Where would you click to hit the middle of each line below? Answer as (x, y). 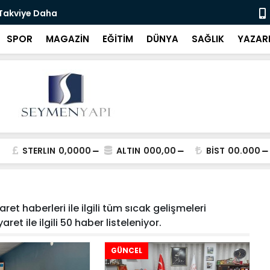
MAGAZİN (67, 39)
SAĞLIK (208, 39)
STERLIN (39, 151)
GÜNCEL (127, 250)
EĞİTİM (118, 39)
